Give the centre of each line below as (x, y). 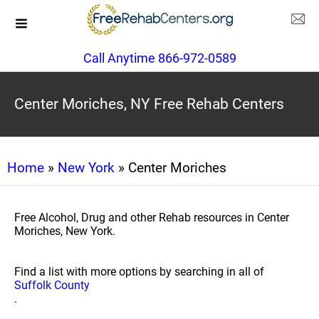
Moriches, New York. (65, 231)
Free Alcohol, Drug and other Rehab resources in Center (152, 218)
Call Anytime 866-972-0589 (159, 58)
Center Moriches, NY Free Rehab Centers (149, 104)
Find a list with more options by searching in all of (139, 272)
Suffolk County (52, 285)
